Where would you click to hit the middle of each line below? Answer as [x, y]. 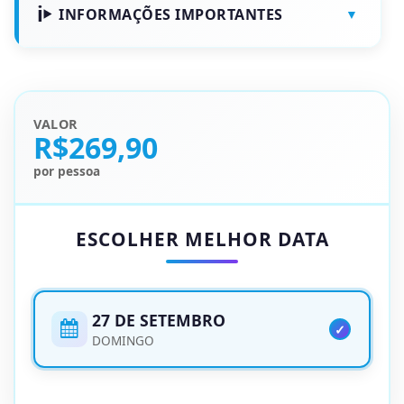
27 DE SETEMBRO [159, 320]
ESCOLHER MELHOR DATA [202, 239]
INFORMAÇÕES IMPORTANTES [171, 14]
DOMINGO [123, 340]
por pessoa [67, 171]
